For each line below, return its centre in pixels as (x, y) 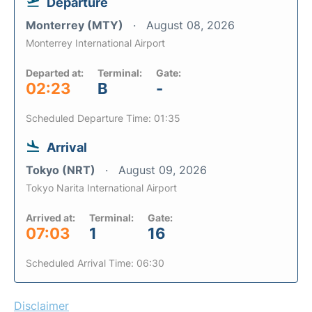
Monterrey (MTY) (76, 25)
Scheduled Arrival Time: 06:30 (95, 263)
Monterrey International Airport (95, 43)
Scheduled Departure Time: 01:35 (103, 118)
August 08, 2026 (190, 25)
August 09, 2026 (163, 170)
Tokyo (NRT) (62, 170)
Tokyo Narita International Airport (101, 188)
